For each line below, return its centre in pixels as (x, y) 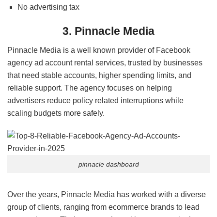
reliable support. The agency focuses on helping (90, 88)
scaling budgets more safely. (56, 113)
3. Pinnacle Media (108, 31)
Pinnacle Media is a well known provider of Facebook (99, 50)
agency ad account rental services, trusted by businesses (105, 63)
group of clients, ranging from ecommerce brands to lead (103, 207)
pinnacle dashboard (108, 164)
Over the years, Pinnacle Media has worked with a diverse (107, 195)
